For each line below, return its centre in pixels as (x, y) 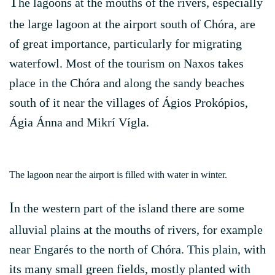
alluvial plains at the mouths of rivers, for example (136, 230)
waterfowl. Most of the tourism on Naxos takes (126, 63)
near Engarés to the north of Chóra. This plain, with (137, 249)
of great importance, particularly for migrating (126, 44)
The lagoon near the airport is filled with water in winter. (118, 175)
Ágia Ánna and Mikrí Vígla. (79, 122)
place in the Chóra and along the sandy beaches (127, 83)
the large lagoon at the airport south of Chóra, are (132, 24)
